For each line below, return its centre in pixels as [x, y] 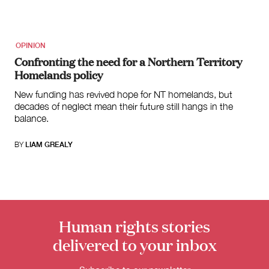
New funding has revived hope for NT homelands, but [123, 94]
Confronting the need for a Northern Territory [128, 61]
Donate [217, 163]
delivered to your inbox [134, 244]
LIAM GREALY [49, 144]
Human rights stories [134, 225]
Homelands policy [59, 74]
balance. [32, 118]
